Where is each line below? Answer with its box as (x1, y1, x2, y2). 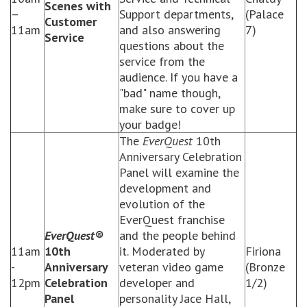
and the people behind (119, 228, 236, 243)
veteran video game (119, 259, 223, 275)
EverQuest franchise (119, 212, 225, 228)
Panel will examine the (119, 164, 239, 180)
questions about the (119, 38, 224, 53)
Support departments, (119, 6, 233, 22)
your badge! (119, 116, 181, 132)
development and (119, 180, 211, 196)
